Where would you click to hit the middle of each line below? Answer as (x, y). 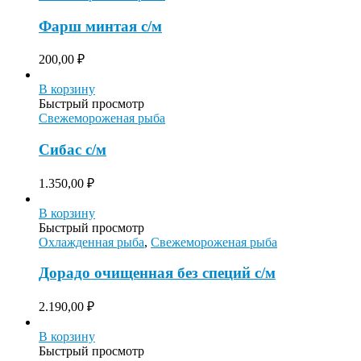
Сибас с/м (73, 149)
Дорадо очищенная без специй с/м (157, 273)
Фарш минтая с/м (100, 26)
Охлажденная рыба (91, 242)
